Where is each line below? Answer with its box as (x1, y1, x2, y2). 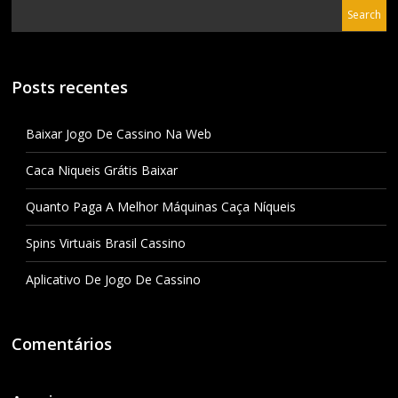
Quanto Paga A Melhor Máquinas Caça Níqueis (25, 197, 296, 215)
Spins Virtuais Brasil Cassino (25, 234, 186, 251)
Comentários (12, 332, 113, 354)
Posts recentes (12, 76, 129, 98)
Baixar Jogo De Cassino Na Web (25, 124, 211, 142)
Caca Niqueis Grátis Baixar (25, 161, 178, 179)
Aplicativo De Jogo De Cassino (25, 270, 201, 288)
